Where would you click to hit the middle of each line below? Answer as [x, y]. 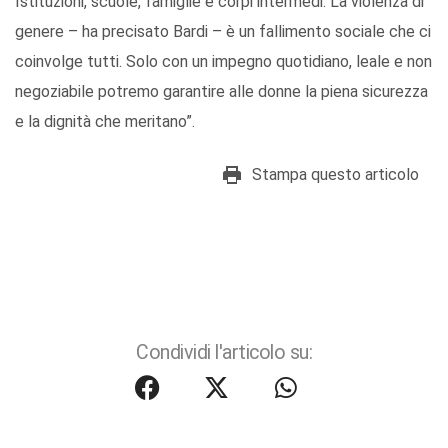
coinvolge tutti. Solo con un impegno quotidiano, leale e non [223, 61]
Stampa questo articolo [335, 174]
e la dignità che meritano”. [105, 121]
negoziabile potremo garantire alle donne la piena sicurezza [221, 91]
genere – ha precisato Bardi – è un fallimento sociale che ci [223, 31]
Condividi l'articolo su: [224, 352]
